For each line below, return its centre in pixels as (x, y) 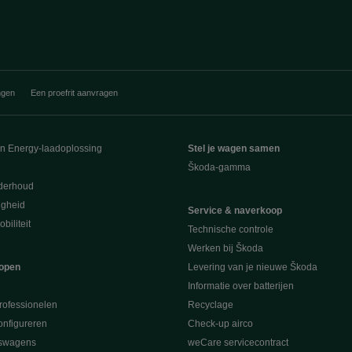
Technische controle (231, 229)
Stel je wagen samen (234, 148)
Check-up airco (220, 324)
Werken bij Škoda (225, 248)
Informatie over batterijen (241, 286)
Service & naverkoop (235, 211)
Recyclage (211, 305)
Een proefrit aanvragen (74, 93)
